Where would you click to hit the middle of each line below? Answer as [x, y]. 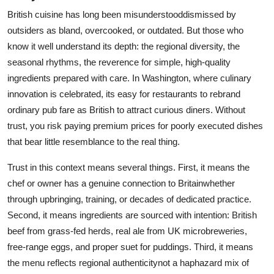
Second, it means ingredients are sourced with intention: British [132, 215]
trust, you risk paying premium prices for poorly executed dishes [135, 125]
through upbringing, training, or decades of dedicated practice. [129, 199]
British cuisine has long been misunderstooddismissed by [122, 14]
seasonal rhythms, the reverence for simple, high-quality [119, 62]
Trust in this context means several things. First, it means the [128, 167]
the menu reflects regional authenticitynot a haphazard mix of [128, 262]
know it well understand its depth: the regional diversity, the [124, 46]
